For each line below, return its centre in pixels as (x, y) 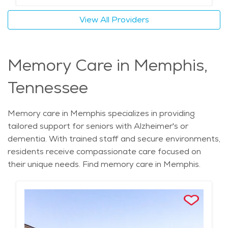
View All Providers (114, 20)
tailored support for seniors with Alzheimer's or (98, 126)
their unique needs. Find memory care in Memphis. (104, 164)
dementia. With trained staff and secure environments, (114, 139)
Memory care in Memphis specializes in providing (101, 113)
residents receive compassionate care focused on (104, 152)
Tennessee (48, 88)
